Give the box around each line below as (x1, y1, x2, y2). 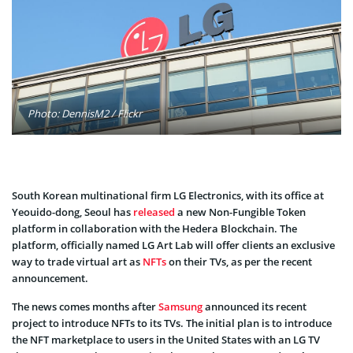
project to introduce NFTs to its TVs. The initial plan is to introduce (12, 315, 332, 330)
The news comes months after (12, 299, 158, 314)
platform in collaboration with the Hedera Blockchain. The (12, 221, 297, 236)
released (133, 204, 175, 219)
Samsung (158, 299, 203, 314)
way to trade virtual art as (12, 254, 143, 269)
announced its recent (203, 299, 307, 314)
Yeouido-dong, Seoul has (12, 204, 133, 219)
